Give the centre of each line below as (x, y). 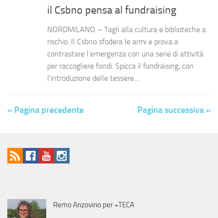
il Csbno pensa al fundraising (112, 10)
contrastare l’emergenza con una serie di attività (125, 54)
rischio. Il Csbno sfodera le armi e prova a (113, 42)
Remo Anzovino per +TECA (94, 205)
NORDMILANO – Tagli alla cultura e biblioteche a (127, 30)
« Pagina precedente (45, 110)
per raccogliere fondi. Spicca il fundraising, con (120, 66)
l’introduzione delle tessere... (93, 78)
